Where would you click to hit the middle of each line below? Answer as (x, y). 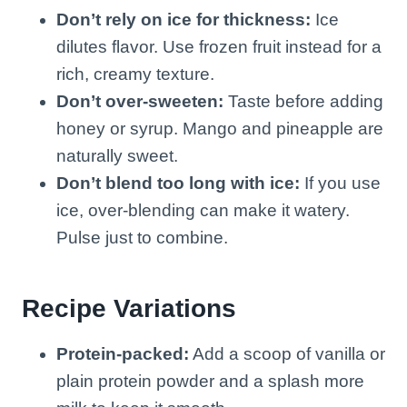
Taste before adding (303, 101)
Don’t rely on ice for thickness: (184, 19)
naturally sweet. (117, 155)
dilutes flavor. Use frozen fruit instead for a (219, 46)
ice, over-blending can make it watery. (203, 210)
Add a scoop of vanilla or (287, 353)
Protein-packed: (123, 353)
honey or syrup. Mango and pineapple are (220, 128)
